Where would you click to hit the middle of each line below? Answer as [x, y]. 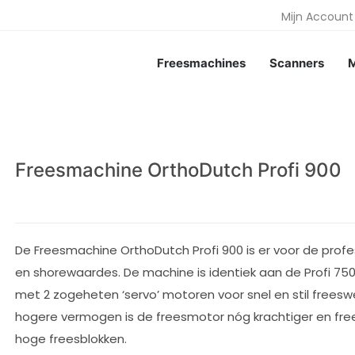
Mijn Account [317, 16]
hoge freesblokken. [71, 339]
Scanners [297, 63]
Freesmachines [201, 63]
